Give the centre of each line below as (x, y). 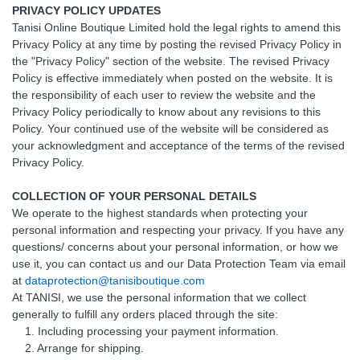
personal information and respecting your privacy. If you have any (178, 230)
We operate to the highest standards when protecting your (160, 213)
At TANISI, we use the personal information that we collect (159, 297)
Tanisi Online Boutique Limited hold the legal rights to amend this (176, 27)
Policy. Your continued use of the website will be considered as (170, 129)
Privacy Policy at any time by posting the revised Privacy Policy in (177, 44)
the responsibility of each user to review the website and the (164, 95)
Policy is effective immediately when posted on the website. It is (172, 78)
